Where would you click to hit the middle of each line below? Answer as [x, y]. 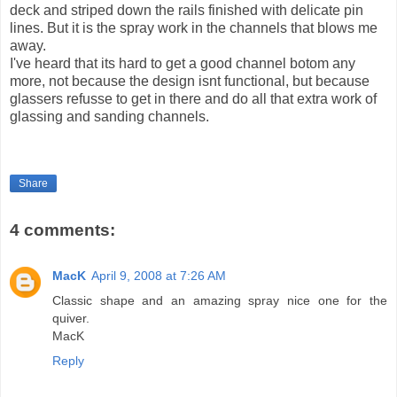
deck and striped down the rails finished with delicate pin [187, 11]
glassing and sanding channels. [109, 117]
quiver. [71, 319]
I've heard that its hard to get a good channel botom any [183, 64]
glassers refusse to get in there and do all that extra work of [193, 99]
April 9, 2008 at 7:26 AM [159, 276]
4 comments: [62, 230]
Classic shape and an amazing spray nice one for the [220, 301]
